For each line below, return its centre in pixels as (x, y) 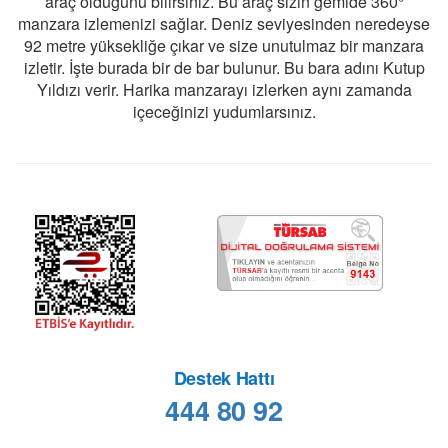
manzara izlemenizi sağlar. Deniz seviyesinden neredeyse (224, 24)
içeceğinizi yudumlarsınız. (224, 112)
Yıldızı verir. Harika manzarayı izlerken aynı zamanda (224, 90)
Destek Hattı (224, 377)
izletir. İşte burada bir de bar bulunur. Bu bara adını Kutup (224, 68)
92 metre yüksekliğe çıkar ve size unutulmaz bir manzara (224, 46)
